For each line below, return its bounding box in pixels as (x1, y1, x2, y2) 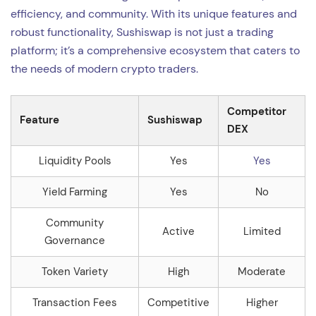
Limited (243, 224, 281, 239)
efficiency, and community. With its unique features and (11, 6, 297, 22)
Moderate (238, 265, 286, 279)
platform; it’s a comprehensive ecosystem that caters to (11, 43, 300, 59)
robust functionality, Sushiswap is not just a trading (11, 25, 274, 40)
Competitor (227, 104, 286, 119)
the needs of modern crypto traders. (11, 61, 198, 77)
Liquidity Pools (38, 154, 111, 169)
